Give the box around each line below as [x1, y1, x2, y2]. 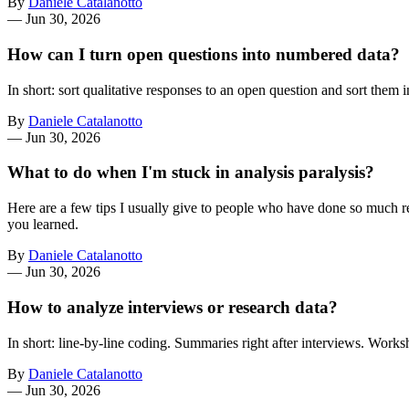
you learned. [7, 216, 79, 233]
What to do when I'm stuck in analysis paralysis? [7, 163, 374, 183]
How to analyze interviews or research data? [7, 297, 338, 317]
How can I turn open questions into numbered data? [7, 44, 400, 64]
